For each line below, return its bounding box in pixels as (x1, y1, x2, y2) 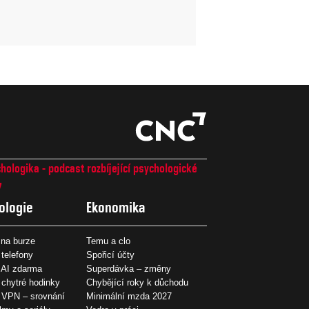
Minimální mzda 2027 (86, 290, 172, 301)
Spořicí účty (86, 249, 135, 260)
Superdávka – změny (86, 263, 172, 274)
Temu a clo (86, 235, 131, 246)
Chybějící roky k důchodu (86, 277, 189, 288)
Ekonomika (86, 198, 146, 216)
